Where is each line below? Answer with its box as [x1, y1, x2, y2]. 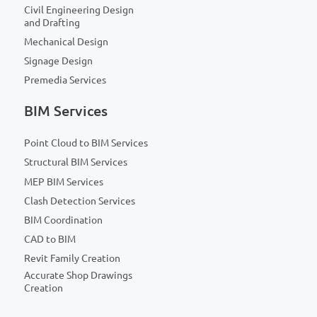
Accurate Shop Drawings [24, 269, 132, 281]
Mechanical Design [24, 35, 108, 47]
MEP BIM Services [24, 175, 103, 188]
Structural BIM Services [24, 156, 127, 168]
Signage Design [24, 54, 93, 67]
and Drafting [24, 16, 80, 28]
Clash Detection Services [24, 195, 135, 207]
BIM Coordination [24, 214, 103, 226]
